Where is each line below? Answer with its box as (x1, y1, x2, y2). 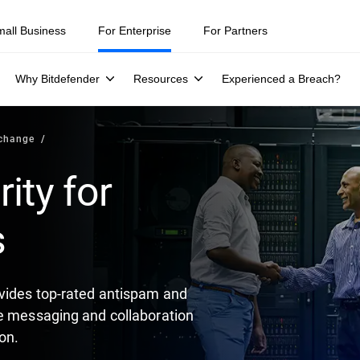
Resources (133, 72, 188, 85)
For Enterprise (98, 24, 171, 37)
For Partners (203, 24, 268, 37)
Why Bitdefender (15, 72, 100, 85)
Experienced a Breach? (222, 72, 341, 85)
